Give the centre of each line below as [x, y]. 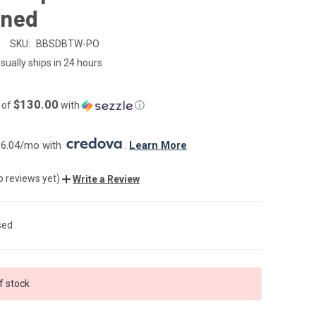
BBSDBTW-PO [67, 43]
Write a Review [106, 179]
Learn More [158, 145]
